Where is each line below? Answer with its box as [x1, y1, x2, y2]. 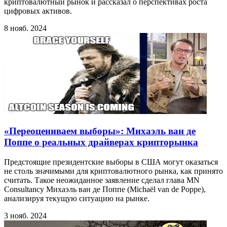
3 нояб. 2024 [4, 211, 47, 220]
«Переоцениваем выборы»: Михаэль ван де [4, 126, 196, 137]
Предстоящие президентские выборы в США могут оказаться [4, 157, 218, 166]
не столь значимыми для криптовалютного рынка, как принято [4, 166, 223, 175]
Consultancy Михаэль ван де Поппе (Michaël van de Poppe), [4, 184, 206, 194]
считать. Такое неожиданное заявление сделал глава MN [4, 175, 200, 184]
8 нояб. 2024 [4, 24, 47, 33]
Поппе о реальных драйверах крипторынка [4, 137, 198, 148]
